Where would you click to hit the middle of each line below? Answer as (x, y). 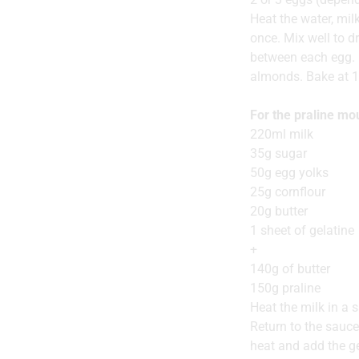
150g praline (285, 288)
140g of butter (290, 269)
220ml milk (282, 135)
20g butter (279, 212)
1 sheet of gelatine (302, 231)
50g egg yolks (289, 173)
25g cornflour (288, 192)
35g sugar (278, 154)
